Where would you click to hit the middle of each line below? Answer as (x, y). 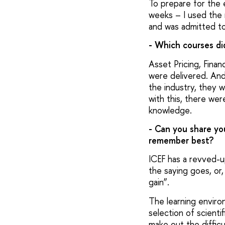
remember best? (181, 141)
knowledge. (170, 110)
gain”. (159, 182)
